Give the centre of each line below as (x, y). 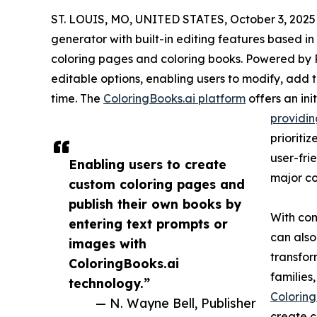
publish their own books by (155, 204)
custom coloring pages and (157, 184)
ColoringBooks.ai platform (174, 99)
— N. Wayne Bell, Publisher (176, 303)
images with (108, 244)
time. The (77, 99)
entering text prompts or (148, 224)
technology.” (109, 283)
